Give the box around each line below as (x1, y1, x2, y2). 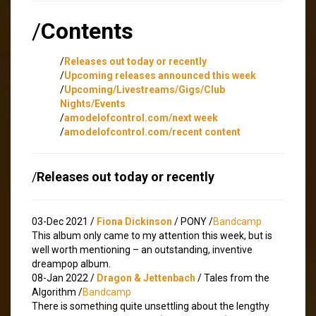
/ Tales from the (195, 272, 269, 284)
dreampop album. (32, 257, 111, 269)
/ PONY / (172, 215, 213, 227)
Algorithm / (32, 286, 83, 298)
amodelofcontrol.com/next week (64, 111, 218, 123)
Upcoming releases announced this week (64, 69, 256, 81)
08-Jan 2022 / (32, 272, 97, 284)
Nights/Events (60, 97, 126, 109)
